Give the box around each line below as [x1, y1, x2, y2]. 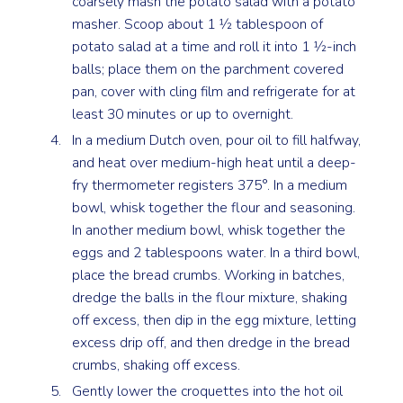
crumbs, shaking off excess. [72, 355, 241, 376]
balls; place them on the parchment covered [72, 59, 345, 80]
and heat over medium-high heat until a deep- [72, 153, 357, 174]
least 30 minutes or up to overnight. [72, 104, 294, 125]
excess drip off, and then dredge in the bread [72, 333, 351, 354]
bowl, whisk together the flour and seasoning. [72, 198, 356, 219]
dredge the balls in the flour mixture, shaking [72, 288, 348, 309]
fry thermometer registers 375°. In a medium [72, 175, 348, 196]
